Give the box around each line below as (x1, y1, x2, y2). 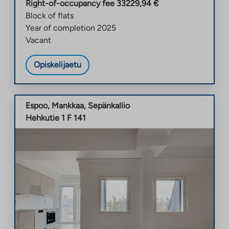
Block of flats (26, 10, 74, 20)
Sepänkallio (88, 100, 130, 110)
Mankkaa (52, 100, 84, 110)
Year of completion (26, 22, 95, 33)
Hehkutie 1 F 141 (26, 112, 86, 123)
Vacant (26, 35, 51, 45)
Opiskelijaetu (34, 59, 81, 70)
